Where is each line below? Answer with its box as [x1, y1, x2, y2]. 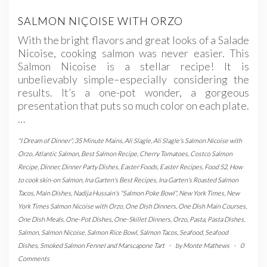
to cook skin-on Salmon [18, 175, 82, 184]
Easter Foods [120, 162, 157, 170]
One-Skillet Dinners [114, 215, 170, 223]
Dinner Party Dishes [61, 162, 118, 170]
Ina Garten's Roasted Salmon [159, 175, 238, 184]
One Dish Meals [18, 215, 63, 223]
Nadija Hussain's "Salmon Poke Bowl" [73, 188, 176, 197]
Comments [18, 254, 49, 262]
